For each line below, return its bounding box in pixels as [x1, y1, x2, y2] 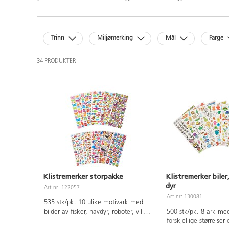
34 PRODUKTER [37, 58, 76, 65]
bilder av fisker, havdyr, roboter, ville [43, 208, 147, 215]
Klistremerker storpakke [43, 172, 123, 181]
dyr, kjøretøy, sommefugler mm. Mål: [43, 217, 151, 224]
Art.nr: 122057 [44, 185, 80, 191]
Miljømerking [97, 35, 133, 42]
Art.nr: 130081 [167, 194, 203, 200]
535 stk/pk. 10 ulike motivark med [43, 199, 143, 206]
